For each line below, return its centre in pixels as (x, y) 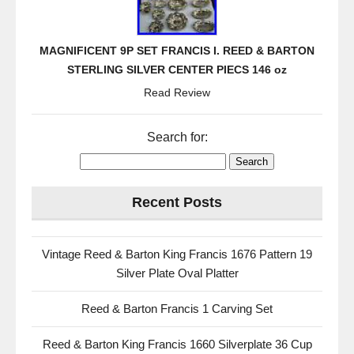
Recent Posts (177, 203)
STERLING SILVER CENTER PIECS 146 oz (177, 70)
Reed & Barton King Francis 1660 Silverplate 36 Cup (177, 345)
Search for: (177, 137)
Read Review (177, 93)
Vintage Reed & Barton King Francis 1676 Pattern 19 (177, 254)
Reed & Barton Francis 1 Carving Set (177, 309)
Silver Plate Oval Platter (177, 273)
